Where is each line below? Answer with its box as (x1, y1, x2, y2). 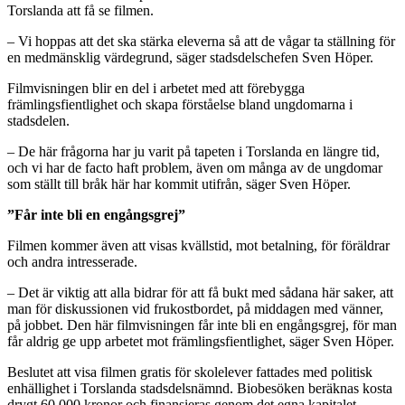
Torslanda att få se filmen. (7, 2, 154, 18)
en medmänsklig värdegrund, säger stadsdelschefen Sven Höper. (7, 49, 373, 65)
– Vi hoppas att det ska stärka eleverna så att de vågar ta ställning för (7, 33, 395, 49)
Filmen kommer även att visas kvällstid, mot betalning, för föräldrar (7, 237, 390, 253)
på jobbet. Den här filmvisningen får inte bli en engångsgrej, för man (7, 316, 397, 333)
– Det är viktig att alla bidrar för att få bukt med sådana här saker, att (7, 284, 393, 300)
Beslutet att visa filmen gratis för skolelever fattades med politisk (7, 363, 372, 380)
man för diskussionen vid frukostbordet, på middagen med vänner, (7, 300, 383, 316)
